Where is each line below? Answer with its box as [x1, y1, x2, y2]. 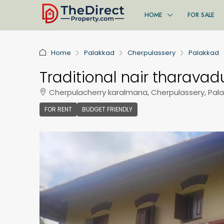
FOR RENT [44, 105, 72, 113]
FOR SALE [187, 10, 214, 19]
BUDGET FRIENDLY [82, 105, 132, 113]
